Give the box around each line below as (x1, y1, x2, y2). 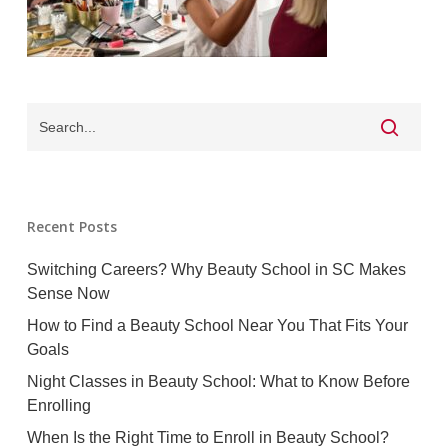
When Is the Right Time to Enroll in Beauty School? (26, 428, 389, 446)
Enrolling (26, 396, 91, 414)
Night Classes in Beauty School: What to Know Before (26, 372, 410, 390)
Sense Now (26, 284, 110, 302)
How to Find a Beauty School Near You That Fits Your (26, 316, 408, 334)
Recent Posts (26, 216, 117, 236)
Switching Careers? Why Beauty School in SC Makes (26, 260, 406, 278)
